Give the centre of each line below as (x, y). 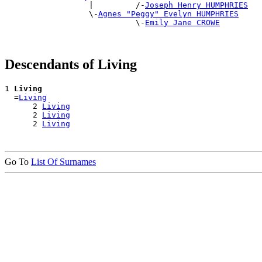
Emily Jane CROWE (182, 23)
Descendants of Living (71, 65)
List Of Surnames (63, 162)
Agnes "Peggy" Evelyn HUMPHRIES (168, 14)
